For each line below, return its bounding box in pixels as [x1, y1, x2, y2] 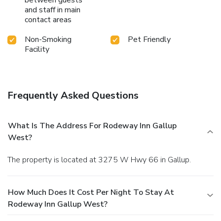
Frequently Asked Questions [7, 89, 139, 103]
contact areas [25, 14, 72, 26]
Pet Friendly [128, 34, 171, 45]
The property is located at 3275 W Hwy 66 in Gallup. [12, 154, 191, 166]
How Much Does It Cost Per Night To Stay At [8, 187, 174, 198]
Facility [25, 44, 49, 55]
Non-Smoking [25, 34, 72, 45]
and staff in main [25, 4, 80, 16]
